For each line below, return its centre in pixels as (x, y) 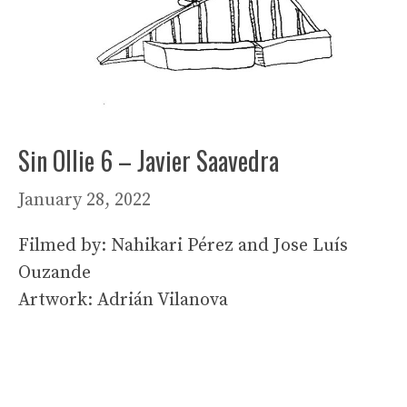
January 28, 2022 (84, 200)
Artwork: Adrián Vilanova (123, 300)
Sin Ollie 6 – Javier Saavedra (149, 160)
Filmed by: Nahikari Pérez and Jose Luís (183, 245)
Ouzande (55, 273)
